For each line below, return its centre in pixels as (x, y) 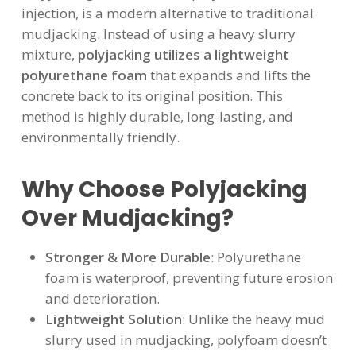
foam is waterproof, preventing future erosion (189, 278)
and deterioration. (102, 298)
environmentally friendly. (100, 137)
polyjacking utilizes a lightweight (183, 54)
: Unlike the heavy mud (253, 319)
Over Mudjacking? (127, 218)
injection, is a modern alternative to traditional (167, 13)
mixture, (49, 54)
